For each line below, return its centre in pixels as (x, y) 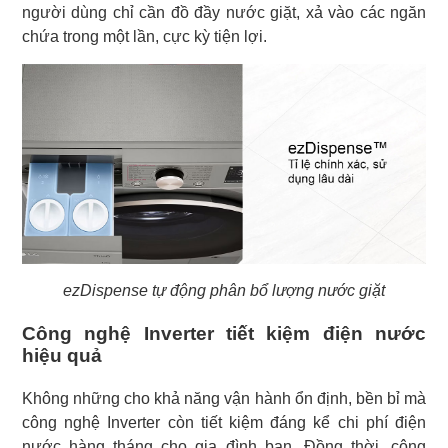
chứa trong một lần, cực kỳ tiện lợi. (144, 37)
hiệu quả (62, 356)
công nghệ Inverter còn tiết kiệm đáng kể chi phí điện (224, 423)
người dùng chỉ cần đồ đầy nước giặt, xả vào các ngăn (224, 13)
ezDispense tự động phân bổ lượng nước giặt (224, 291)
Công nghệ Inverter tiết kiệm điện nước (224, 334)
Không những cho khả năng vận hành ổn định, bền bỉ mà (224, 399)
